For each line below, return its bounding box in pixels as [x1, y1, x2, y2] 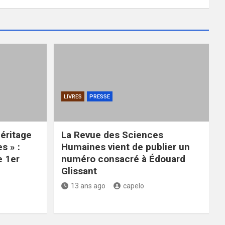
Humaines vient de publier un [61, 141, 190, 153]
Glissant [61, 165, 97, 177]
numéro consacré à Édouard [61, 153, 185, 165]
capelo [123, 181, 144, 190]
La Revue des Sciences [61, 129, 163, 141]
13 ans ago [70, 181, 105, 190]
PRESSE [89, 93, 110, 100]
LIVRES [63, 93, 82, 100]
